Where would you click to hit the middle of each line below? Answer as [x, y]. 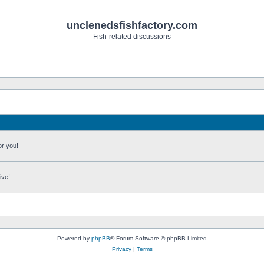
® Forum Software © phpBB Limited [159, 238]
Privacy [121, 249]
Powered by [74, 238]
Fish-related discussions [132, 37]
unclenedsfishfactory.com [132, 25]
